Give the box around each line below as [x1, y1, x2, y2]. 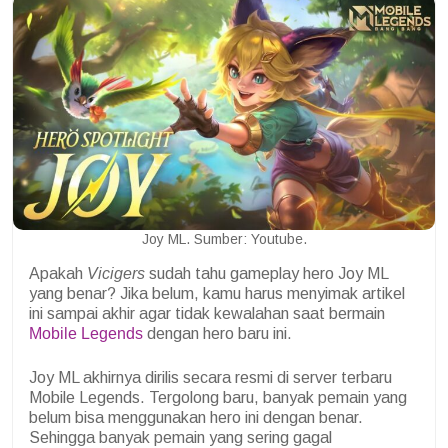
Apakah [29, 265, 87, 283]
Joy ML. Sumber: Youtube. [141, 231, 307, 248]
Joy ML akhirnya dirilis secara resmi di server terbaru [29, 369, 392, 387]
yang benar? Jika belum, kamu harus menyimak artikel [29, 285, 405, 303]
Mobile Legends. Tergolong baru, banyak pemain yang [29, 389, 407, 407]
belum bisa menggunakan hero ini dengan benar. [29, 409, 363, 427]
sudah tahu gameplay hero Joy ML [145, 265, 388, 283]
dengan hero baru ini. [143, 325, 296, 343]
